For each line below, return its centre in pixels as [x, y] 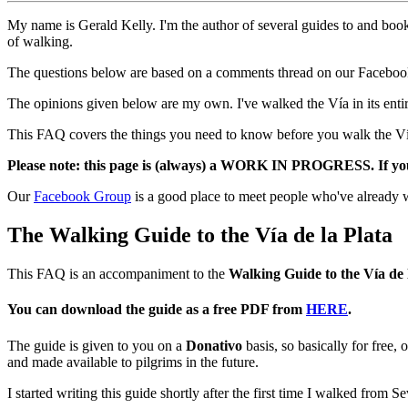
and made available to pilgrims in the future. [133, 362]
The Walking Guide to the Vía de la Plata [200, 235]
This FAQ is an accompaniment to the [118, 274]
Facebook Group [82, 197]
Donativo [214, 345]
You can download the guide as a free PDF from [157, 310]
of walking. [40, 42]
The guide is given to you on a [97, 345]
